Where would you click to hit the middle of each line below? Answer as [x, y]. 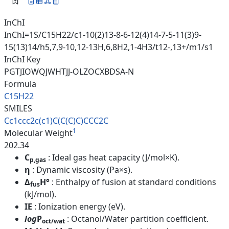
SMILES [18, 108]
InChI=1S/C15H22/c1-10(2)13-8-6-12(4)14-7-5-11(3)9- [103, 35]
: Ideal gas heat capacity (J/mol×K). [114, 157]
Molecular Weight [38, 133]
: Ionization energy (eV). [80, 206]
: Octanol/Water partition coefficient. [138, 219]
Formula [20, 84]
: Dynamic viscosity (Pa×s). [82, 169]
